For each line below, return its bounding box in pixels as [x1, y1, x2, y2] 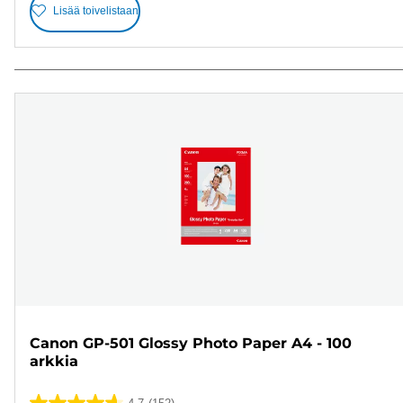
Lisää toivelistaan [53, 4, 139, 18]
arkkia [30, 352, 78, 370]
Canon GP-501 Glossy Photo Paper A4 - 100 [30, 334, 352, 352]
